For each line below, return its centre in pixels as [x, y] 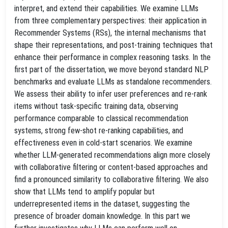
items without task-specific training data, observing [96, 106]
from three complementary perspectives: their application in [110, 21]
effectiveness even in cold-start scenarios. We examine [103, 143]
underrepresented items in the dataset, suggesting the [102, 204]
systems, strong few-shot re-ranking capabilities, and [99, 131]
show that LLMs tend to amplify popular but [84, 192]
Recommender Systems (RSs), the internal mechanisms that [110, 33]
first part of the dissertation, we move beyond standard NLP [111, 69]
